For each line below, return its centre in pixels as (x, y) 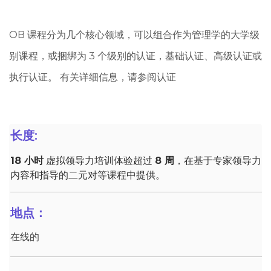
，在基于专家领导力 (218, 160)
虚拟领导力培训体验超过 (99, 160)
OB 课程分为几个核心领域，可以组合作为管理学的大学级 (134, 34)
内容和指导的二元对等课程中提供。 (88, 175)
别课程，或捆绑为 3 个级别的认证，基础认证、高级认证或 (135, 56)
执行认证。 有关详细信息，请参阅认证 (93, 77)
